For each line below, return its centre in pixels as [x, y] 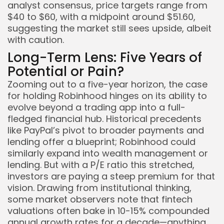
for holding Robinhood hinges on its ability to [107, 96]
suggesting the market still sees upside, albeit [109, 28]
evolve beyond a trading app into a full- [96, 107]
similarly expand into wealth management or [108, 153]
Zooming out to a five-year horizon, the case [107, 84]
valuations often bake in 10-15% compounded [108, 211]
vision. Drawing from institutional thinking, [99, 188]
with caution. [36, 40]
